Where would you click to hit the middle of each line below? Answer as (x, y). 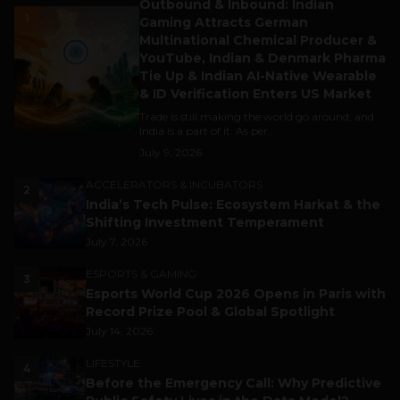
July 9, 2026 (171, 153)
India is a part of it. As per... (208, 131)
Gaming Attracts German (224, 23)
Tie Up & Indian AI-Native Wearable (258, 76)
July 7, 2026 (117, 242)
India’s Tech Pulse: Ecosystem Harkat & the (233, 205)
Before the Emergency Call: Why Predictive (233, 383)
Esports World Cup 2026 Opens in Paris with (236, 294)
